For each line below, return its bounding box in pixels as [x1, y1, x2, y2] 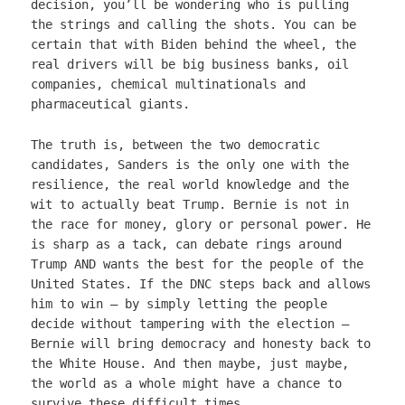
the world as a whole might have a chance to [31, 376, 343, 391]
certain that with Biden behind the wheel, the [31, 37, 357, 52]
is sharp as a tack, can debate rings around [31, 237, 343, 252]
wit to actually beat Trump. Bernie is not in [31, 197, 350, 212]
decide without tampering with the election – [31, 316, 350, 332]
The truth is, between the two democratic [31, 137, 321, 153]
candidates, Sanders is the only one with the [31, 157, 350, 173]
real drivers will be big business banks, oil [31, 57, 350, 72]
